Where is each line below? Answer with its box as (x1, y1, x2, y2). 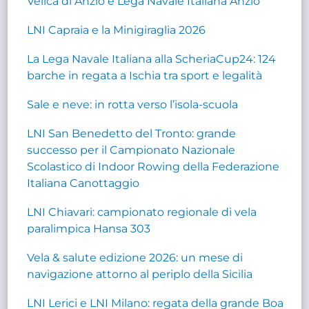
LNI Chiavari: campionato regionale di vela (27, 205, 257, 219)
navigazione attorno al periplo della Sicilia (27, 267, 253, 281)
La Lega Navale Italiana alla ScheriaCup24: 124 (27, 52, 277, 66)
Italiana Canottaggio (27, 176, 140, 190)
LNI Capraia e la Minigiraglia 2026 (27, 23, 206, 37)
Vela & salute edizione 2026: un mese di (27, 250, 243, 264)
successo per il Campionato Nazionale (27, 143, 236, 157)
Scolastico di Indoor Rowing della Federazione (27, 159, 280, 173)
